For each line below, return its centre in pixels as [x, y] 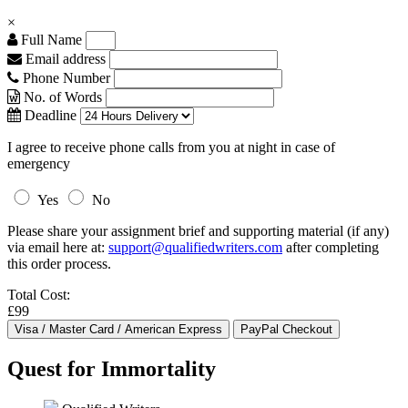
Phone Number [66, 78]
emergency [39, 163]
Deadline [49, 115]
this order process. [59, 264]
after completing [331, 247]
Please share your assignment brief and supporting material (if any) [198, 231]
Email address [64, 59]
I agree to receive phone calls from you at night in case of [171, 147]
